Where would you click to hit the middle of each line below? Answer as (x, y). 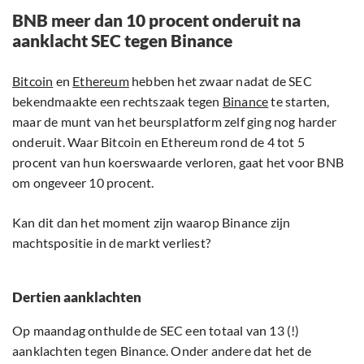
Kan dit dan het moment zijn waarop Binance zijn (152, 223)
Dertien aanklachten (77, 297)
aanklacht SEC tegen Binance (122, 41)
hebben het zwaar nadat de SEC (220, 81)
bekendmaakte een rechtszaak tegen (117, 102)
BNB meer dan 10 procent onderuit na (156, 20)
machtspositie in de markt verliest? (111, 243)
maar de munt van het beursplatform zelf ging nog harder (175, 122)
